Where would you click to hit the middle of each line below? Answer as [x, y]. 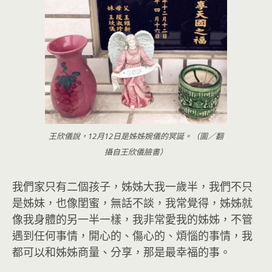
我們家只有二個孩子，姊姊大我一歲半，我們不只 [132, 186]
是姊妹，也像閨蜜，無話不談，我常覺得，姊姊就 [132, 202]
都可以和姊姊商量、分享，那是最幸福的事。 [121, 252]
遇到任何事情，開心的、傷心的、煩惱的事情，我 [132, 235]
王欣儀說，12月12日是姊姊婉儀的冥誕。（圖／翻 [136, 136]
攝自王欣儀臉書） [136, 151]
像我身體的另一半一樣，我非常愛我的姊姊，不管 [132, 219]
